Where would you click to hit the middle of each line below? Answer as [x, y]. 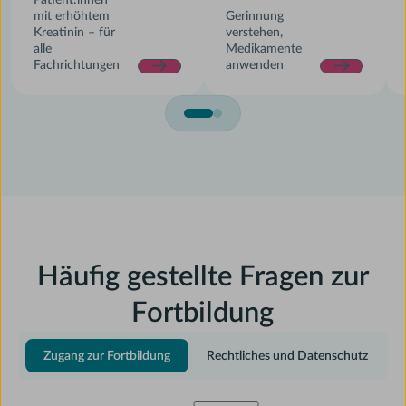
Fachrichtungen [76, 65]
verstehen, [255, 32]
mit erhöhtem [71, 16]
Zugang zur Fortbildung [107, 356]
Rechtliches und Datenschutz [288, 356]
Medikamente [264, 48]
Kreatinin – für [74, 32]
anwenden [255, 65]
